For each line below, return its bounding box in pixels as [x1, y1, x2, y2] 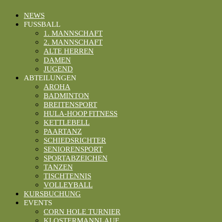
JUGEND [44, 65, 73, 73]
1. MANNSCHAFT [44, 29, 103, 38]
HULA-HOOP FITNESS [44, 110, 117, 118]
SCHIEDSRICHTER [44, 136, 106, 145]
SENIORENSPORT [44, 145, 103, 154]
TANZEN [44, 163, 73, 171]
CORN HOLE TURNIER [44, 208, 120, 216]
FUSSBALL [24, 20, 56, 29]
